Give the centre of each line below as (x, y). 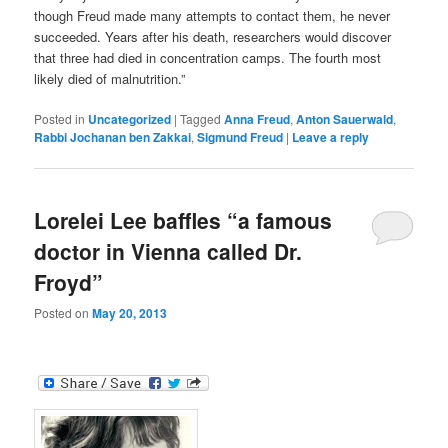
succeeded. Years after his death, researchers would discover (213, 37)
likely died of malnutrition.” (110, 79)
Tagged (201, 119)
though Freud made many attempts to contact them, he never (212, 16)
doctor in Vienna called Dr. (168, 250)
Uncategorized (130, 119)
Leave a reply (331, 137)
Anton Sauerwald (345, 119)
